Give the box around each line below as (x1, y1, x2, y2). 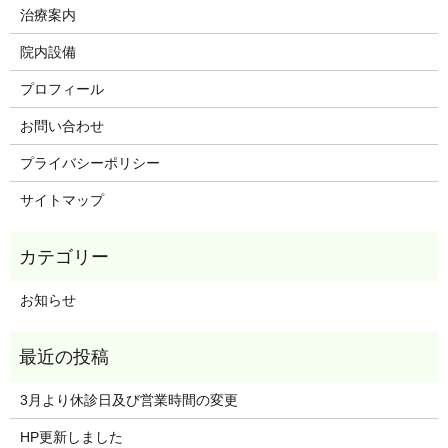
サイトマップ (19, 192, 104, 209)
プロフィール (19, 81, 104, 98)
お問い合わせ (19, 118, 104, 135)
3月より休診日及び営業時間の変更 (19, 392, 238, 409)
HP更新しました (19, 429, 123, 446)
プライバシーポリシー (19, 155, 160, 172)
